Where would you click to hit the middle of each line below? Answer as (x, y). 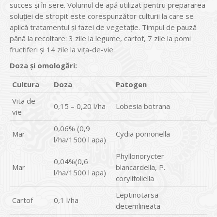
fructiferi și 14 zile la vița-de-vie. (62, 49)
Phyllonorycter (140, 156)
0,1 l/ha (66, 200)
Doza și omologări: (43, 65)
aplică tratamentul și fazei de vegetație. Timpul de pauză (103, 27)
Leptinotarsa (137, 195)
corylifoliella (135, 178)
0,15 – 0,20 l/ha (80, 106)
